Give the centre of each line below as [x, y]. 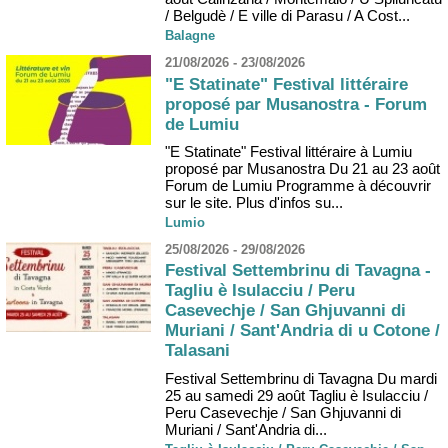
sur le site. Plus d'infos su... [254, 203]
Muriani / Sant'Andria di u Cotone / [302, 331]
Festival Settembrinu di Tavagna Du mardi [301, 378]
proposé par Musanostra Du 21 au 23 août [302, 169]
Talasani [197, 351]
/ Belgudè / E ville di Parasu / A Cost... [287, 16]
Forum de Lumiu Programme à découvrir [298, 186]
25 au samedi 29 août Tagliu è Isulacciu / [296, 395]
